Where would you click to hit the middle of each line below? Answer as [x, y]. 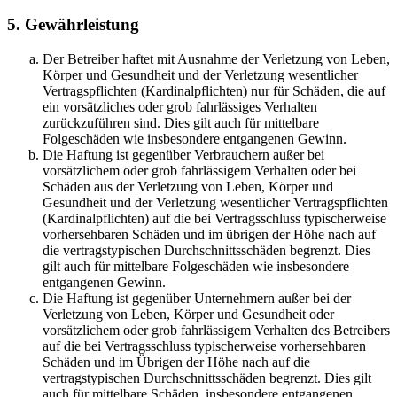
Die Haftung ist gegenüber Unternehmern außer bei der [197, 298]
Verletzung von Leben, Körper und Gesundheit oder [188, 314]
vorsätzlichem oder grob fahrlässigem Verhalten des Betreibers [216, 330]
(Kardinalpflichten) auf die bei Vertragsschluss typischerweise [214, 218]
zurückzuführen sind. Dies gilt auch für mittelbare [181, 122]
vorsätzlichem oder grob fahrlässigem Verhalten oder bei [199, 170]
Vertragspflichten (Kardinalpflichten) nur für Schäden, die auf [214, 90]
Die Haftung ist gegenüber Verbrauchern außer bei [183, 154]
